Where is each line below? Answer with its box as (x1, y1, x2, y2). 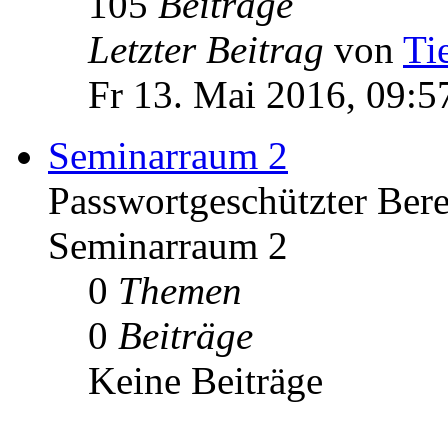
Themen (118, 268, 242, 312)
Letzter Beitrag (88, 27, 324, 71)
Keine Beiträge (88, 358, 323, 402)
